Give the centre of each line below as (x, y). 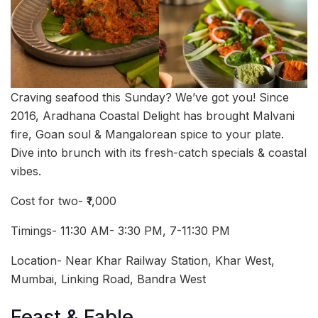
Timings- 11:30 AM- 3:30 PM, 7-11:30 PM (120, 231)
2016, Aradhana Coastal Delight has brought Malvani (153, 116)
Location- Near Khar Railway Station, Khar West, (143, 261)
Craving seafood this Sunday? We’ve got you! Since (150, 98)
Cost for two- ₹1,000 (64, 201)
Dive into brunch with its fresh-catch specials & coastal (159, 153)
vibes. (26, 171)
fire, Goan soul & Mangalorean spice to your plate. (147, 135)
